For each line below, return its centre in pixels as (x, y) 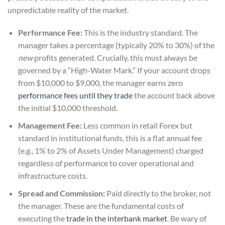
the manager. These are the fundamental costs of (101, 205)
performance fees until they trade (75, 95)
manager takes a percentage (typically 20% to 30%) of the (116, 45)
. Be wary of (187, 218)
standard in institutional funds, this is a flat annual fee (110, 138)
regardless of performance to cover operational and (106, 163)
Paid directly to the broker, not (158, 193)
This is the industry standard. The (140, 33)
